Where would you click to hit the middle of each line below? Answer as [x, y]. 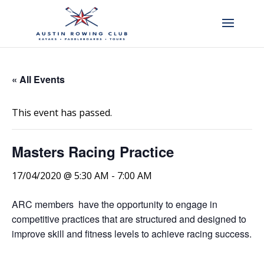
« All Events [38, 79]
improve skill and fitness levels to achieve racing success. [132, 234]
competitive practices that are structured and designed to [129, 219]
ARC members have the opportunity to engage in [115, 204]
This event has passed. [62, 113]
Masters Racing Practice [93, 151]
